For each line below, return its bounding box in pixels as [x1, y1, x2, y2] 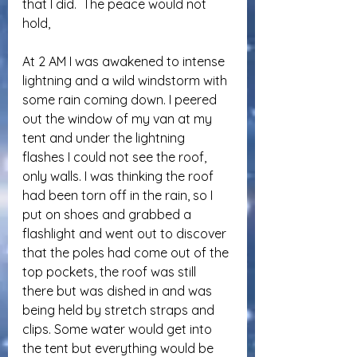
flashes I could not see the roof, [22, 149, 210, 165]
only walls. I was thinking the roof [22, 168, 217, 184]
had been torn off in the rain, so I [22, 187, 216, 203]
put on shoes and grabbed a [22, 206, 194, 222]
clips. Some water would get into [22, 321, 215, 337]
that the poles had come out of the [22, 245, 232, 261]
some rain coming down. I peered [22, 92, 220, 108]
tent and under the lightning [22, 130, 188, 146]
